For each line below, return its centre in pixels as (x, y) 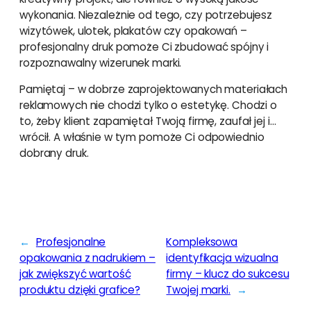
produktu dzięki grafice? (80, 290)
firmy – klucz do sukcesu (228, 274)
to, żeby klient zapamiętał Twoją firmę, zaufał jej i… (148, 121)
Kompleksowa (202, 242)
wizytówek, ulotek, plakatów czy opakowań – (133, 31)
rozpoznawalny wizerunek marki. (101, 62)
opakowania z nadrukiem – (87, 258)
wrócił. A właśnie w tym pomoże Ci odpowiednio (142, 137)
